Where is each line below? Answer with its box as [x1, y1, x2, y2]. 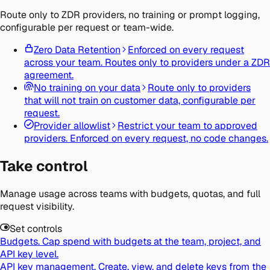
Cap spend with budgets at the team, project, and [42, 235, 261, 248]
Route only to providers [148, 81, 251, 95]
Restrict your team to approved [118, 119, 257, 133]
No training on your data [34, 81, 140, 95]
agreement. [24, 69, 74, 82]
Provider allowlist [34, 119, 110, 133]
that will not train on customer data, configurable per [24, 94, 256, 107]
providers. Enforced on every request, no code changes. [24, 132, 268, 145]
